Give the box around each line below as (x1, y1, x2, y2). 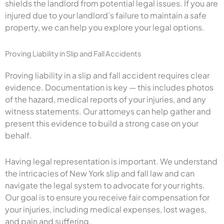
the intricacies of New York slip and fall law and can (5, 167, 194, 178)
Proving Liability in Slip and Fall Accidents (5, 48, 141, 58)
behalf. (5, 129, 32, 140)
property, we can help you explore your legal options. (5, 21, 204, 32)
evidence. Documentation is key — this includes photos (5, 81, 213, 92)
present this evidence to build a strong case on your (5, 117, 198, 128)
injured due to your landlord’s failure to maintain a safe (5, 9, 206, 20)
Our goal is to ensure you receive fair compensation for (5, 191, 209, 202)
